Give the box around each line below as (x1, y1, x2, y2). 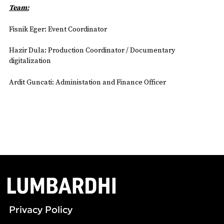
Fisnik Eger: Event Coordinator (8, 24, 107, 34)
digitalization (8, 56, 51, 66)
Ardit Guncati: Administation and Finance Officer (8, 78, 166, 87)
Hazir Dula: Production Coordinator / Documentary (8, 46, 175, 55)
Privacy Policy (8, 204, 72, 215)
